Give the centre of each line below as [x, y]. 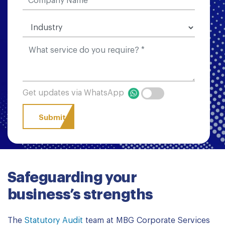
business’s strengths [80, 195]
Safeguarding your [72, 178]
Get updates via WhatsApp [74, 93]
